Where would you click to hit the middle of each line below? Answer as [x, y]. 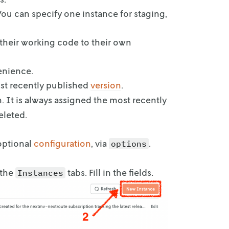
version [106, 85]
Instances [40, 173]
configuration [62, 143]
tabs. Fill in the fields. [109, 172]
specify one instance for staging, [99, 13]
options [129, 144]
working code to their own [76, 42]
